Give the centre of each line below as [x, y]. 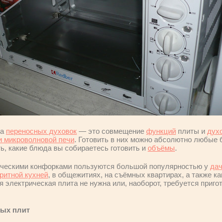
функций [161, 131]
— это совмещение [111, 131]
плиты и [192, 131]
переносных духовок [41, 131]
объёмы [161, 148]
